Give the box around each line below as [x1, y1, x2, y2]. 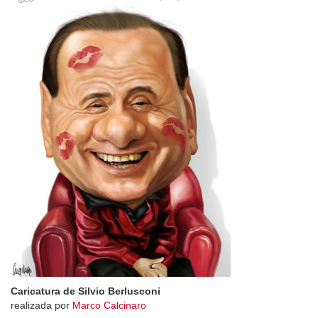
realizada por [11, 300, 72, 311]
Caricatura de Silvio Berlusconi [11, 285, 160, 297]
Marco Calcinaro [72, 300, 146, 311]
